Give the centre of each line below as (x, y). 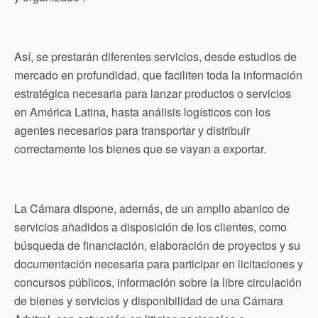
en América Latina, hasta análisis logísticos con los (142, 111)
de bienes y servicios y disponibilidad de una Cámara (149, 300)
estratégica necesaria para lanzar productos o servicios (153, 93)
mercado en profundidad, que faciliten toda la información (158, 75)
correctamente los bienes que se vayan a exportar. (140, 148)
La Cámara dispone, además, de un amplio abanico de (152, 208)
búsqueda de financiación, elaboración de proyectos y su (157, 245)
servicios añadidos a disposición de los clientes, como (150, 226)
